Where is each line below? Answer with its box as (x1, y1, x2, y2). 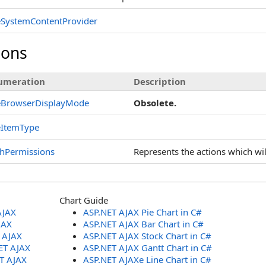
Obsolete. (134, 97, 176, 109)
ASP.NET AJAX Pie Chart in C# (83, 206, 202, 218)
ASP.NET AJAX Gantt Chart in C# (83, 242, 212, 254)
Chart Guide (59, 194, 108, 206)
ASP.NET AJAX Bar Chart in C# (83, 218, 204, 230)
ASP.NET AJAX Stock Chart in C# (83, 230, 211, 242)
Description (134, 75, 186, 87)
